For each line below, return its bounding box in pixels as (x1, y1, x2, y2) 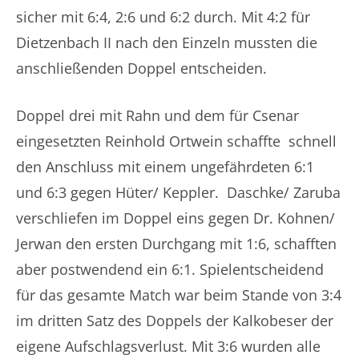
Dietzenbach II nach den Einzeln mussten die (16, 33, 317, 52)
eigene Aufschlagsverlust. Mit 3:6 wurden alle (16, 337, 321, 356)
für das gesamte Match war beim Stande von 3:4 (16, 285, 341, 305)
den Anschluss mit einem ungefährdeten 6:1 (16, 157, 314, 176)
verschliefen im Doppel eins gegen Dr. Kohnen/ (16, 208, 335, 228)
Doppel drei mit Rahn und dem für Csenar (16, 106, 299, 125)
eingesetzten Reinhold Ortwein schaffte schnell (16, 131, 337, 151)
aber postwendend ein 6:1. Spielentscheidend (16, 260, 332, 279)
